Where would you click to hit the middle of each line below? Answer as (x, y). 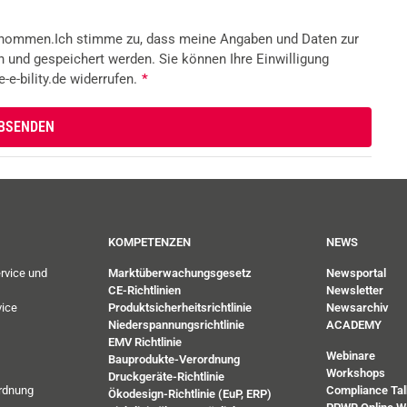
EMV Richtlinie (145, 342)
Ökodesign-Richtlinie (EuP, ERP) (190, 393)
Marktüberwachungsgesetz (180, 273)
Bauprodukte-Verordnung (174, 359)
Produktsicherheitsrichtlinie (180, 307)
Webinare (351, 355)
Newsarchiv (357, 307)
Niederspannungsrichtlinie (176, 324)
